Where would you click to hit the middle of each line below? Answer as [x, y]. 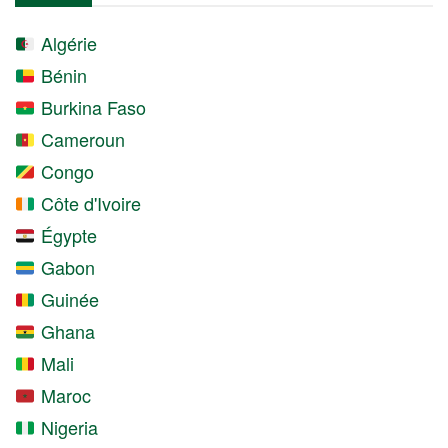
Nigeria [66, 427]
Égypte [66, 235]
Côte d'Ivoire [88, 203]
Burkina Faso [90, 107]
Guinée [67, 299]
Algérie [66, 43]
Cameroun [80, 139]
